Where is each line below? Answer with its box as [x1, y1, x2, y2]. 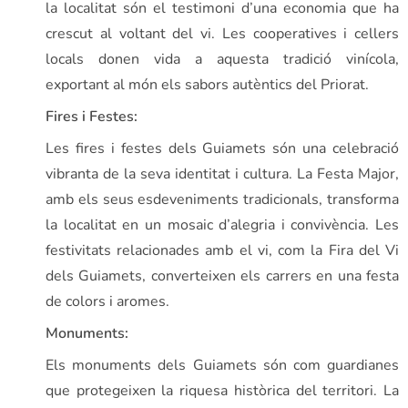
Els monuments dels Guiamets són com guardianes [46, 354, 399, 375]
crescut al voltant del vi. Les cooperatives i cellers [46, 23, 399, 44]
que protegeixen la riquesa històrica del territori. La [46, 380, 399, 401]
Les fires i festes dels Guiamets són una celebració [46, 138, 399, 158]
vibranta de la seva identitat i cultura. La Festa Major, [46, 163, 399, 184]
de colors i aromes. [46, 291, 169, 311]
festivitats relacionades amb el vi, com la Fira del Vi [46, 240, 399, 260]
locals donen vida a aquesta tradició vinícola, [46, 48, 399, 69]
